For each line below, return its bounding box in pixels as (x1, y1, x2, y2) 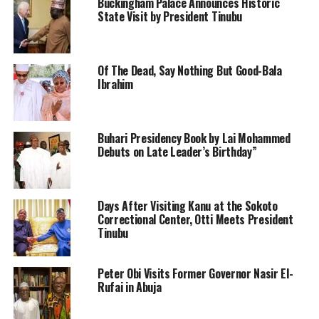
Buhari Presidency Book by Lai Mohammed (97, 129, 291, 147)
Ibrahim (97, 75, 133, 93)
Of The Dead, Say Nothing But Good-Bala (97, 61, 282, 79)
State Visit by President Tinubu (97, 7, 242, 25)
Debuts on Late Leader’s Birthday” (97, 142, 257, 160)
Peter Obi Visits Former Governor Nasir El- (97, 264, 293, 282)
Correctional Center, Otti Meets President (97, 210, 293, 228)
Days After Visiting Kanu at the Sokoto (97, 197, 278, 214)
